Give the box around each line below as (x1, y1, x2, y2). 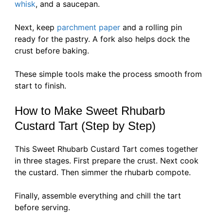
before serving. (15, 202, 70, 213)
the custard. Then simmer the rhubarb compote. (15, 167, 191, 178)
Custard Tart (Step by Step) (15, 119, 156, 133)
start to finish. (15, 81, 66, 91)
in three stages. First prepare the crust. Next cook (15, 156, 199, 166)
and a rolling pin (120, 22, 182, 33)
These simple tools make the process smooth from (15, 69, 202, 79)
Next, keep (15, 22, 57, 33)
